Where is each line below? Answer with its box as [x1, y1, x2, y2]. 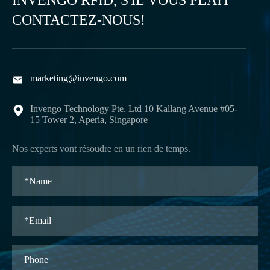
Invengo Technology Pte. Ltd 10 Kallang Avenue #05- [30, 104, 237, 115]
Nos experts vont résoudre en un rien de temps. [12, 143, 190, 154]
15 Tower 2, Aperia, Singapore [30, 115, 148, 125]
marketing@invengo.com [30, 73, 127, 84]
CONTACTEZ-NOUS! [12, 12, 145, 28]
